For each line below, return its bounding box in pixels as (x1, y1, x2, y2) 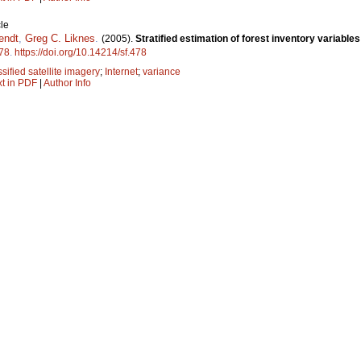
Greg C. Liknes (25, 31, 95, 44)
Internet (105, 65, 138, 77)
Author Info (44, 77, 91, 89)
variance (143, 65, 180, 77)
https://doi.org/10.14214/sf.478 (15, 46, 147, 58)
